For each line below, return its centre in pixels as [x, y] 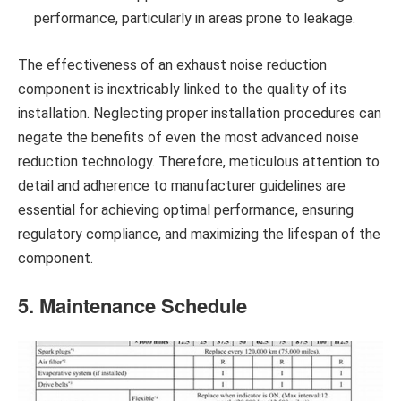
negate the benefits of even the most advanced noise [189, 138]
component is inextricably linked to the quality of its [183, 90]
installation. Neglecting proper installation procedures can [200, 114]
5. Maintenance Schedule [133, 306]
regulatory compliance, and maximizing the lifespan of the [200, 235]
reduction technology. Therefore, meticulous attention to [199, 162]
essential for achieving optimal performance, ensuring [186, 210]
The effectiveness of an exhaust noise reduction [173, 65]
